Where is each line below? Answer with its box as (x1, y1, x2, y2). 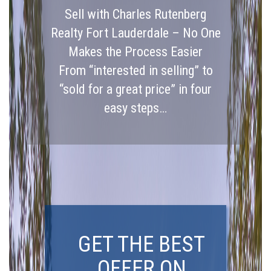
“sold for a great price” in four (59, 82, 212, 97)
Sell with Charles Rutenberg (65, 7, 206, 22)
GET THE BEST (78, 231, 205, 257)
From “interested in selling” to (58, 63, 213, 78)
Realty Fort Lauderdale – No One (50, 25, 221, 41)
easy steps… (104, 100, 167, 116)
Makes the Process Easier (68, 44, 203, 59)
